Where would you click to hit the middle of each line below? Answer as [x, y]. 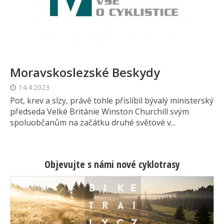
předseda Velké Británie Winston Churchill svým [99, 112]
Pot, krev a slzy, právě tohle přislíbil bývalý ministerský [112, 101]
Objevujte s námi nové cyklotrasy [112, 164]
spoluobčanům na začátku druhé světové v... [93, 123]
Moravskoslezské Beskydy [85, 72]
